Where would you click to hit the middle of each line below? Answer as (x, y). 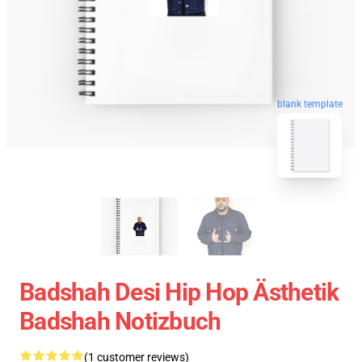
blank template (310, 104)
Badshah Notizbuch (120, 321)
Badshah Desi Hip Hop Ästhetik (179, 292)
